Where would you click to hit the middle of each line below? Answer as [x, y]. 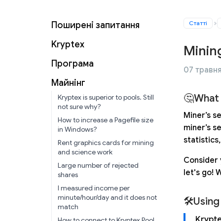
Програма [73, 64]
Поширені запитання [95, 25]
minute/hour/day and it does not [107, 197]
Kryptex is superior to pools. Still [106, 97]
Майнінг [68, 83]
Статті [198, 23]
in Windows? [77, 129]
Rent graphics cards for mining [106, 143]
